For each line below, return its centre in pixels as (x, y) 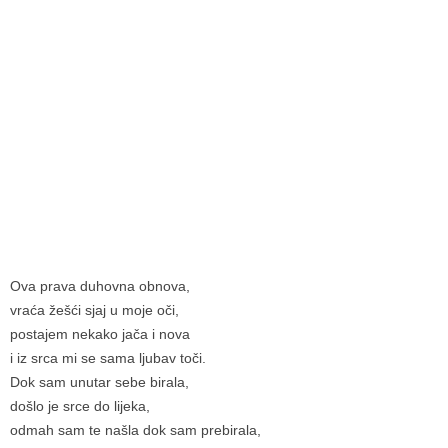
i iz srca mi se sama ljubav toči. (108, 357)
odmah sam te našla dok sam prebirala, (135, 429)
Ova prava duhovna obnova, (100, 285)
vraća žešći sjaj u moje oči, (94, 309)
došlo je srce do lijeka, (80, 405)
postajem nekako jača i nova (100, 333)
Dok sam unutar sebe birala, (99, 381)
